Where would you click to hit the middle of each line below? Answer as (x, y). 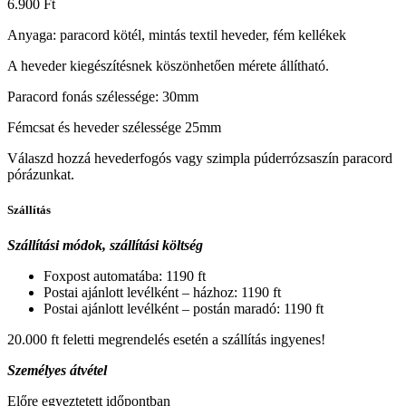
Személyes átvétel (57, 371)
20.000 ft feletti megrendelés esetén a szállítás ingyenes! (166, 340)
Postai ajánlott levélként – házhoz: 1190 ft (162, 293)
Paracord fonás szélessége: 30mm (103, 96)
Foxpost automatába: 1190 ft (125, 276)
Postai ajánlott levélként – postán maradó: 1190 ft (184, 309)
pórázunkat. (41, 174)
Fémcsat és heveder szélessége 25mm (114, 127)
